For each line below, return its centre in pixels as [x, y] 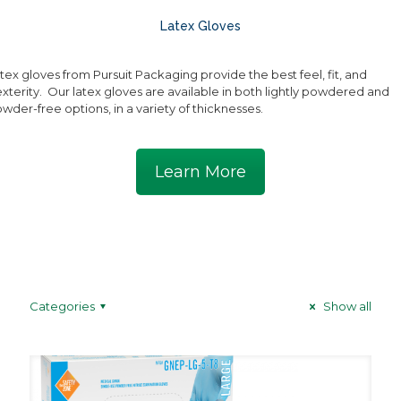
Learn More [200, 172]
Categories [62, 306]
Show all [346, 306]
